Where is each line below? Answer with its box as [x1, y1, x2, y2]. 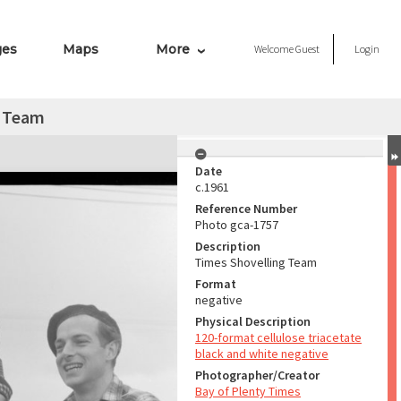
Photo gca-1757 [195, 217, 278, 233]
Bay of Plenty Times [195, 383, 301, 399]
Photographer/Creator [195, 367, 320, 383]
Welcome [254, 42, 295, 55]
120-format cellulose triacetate [195, 329, 362, 346]
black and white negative [195, 346, 328, 362]
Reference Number [195, 200, 297, 217]
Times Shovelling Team [195, 254, 317, 270]
